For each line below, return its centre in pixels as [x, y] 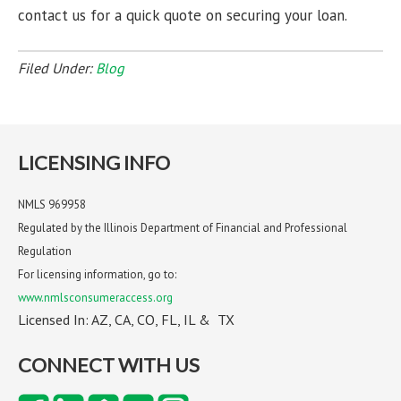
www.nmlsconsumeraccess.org [95, 298]
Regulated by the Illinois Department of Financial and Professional [183, 228]
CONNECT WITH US [109, 365]
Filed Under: [57, 68]
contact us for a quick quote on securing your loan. [183, 16]
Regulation [45, 252]
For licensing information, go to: [97, 275]
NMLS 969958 [52, 205]
